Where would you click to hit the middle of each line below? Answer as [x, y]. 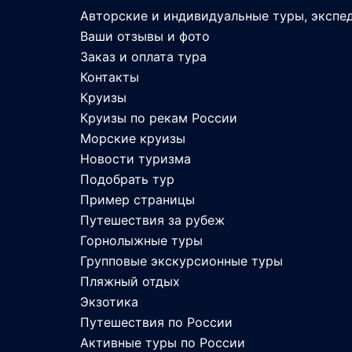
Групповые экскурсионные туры [181, 261]
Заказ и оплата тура [143, 57]
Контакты [110, 77]
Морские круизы [133, 138]
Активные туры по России [163, 343]
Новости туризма [136, 159]
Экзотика [109, 302]
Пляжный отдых [130, 281]
